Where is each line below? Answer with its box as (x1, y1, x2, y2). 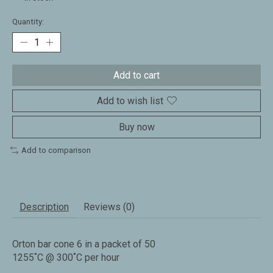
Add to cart (113, 69, 160, 81)
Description (19, 201, 69, 213)
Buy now (118, 121, 155, 133)
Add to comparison (21, 145, 91, 155)
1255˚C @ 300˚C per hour (12, 252, 119, 264)
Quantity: (12, 16, 44, 26)
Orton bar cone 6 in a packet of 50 (12, 238, 155, 250)
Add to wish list (96, 94, 163, 107)
